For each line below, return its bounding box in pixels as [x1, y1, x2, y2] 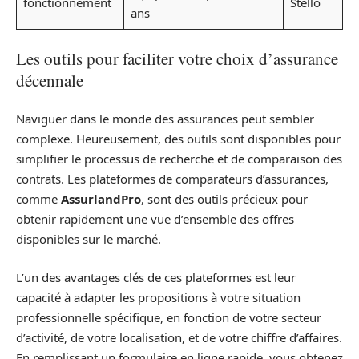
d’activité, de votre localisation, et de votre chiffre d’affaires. [16, 329, 342, 345]
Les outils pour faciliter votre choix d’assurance [16, 46, 338, 70]
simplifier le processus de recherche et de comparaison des [16, 151, 342, 167]
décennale [16, 68, 83, 91]
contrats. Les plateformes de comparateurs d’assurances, [16, 171, 329, 188]
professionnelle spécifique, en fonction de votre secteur [16, 309, 321, 325]
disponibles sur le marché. [16, 231, 161, 248]
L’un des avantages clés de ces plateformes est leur [16, 268, 296, 285]
